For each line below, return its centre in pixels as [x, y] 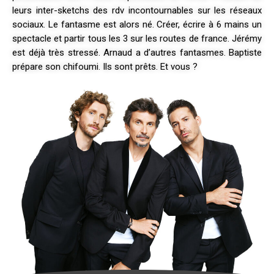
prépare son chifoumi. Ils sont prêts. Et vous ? [105, 66]
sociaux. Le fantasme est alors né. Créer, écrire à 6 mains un [137, 24]
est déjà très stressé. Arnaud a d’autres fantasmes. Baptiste [137, 52]
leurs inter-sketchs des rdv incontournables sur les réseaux [137, 10]
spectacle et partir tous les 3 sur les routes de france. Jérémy [137, 38]
